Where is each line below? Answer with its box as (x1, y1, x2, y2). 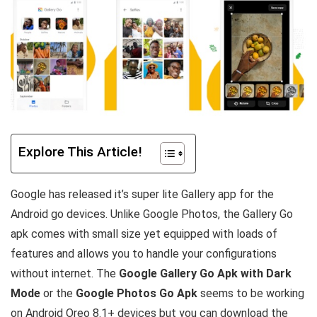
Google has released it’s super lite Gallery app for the (11, 187, 274, 201)
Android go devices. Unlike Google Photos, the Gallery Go (11, 207, 293, 221)
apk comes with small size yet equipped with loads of (11, 226, 277, 241)
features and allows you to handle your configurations (11, 246, 277, 260)
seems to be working (197, 286, 304, 300)
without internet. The (11, 266, 119, 280)
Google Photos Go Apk (76, 286, 197, 300)
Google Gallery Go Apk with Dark (119, 266, 292, 280)
